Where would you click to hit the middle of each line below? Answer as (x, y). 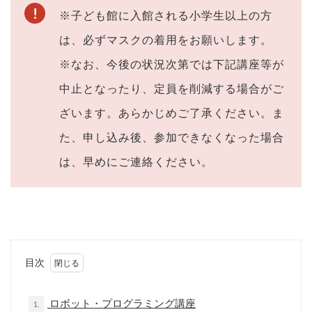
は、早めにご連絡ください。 (136, 161)
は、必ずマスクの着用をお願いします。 (166, 39)
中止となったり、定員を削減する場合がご (172, 88)
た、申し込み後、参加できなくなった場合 (172, 136)
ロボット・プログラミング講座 (122, 303)
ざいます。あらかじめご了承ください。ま (172, 112)
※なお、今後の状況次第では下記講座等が (172, 63)
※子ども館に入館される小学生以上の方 (166, 15)
